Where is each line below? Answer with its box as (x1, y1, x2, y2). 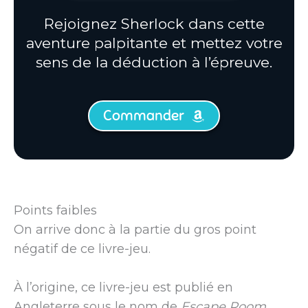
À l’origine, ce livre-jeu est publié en (14, 280, 233, 296)
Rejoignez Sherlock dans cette (43, 14, 265, 32)
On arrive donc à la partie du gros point (14, 221, 256, 237)
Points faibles (14, 202, 97, 218)
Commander (103, 107, 184, 125)
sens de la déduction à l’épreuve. (36, 53, 272, 71)
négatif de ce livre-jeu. (14, 241, 151, 256)
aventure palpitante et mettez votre (25, 34, 283, 52)
